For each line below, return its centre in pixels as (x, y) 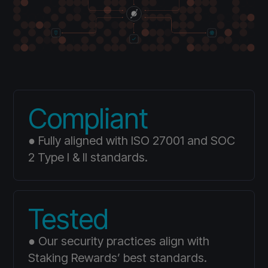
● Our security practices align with (119, 241)
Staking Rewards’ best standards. (118, 258)
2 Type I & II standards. (88, 157)
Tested (68, 219)
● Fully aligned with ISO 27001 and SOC (132, 140)
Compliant (89, 118)
